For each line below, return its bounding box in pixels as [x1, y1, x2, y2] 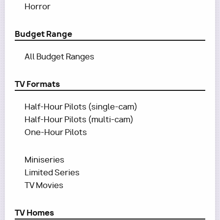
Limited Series [25, 167, 80, 178]
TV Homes [15, 207, 54, 218]
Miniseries [25, 155, 64, 165]
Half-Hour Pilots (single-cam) [25, 102, 137, 112]
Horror [25, 1, 51, 12]
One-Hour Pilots [25, 127, 87, 137]
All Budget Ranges [25, 52, 94, 62]
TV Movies [25, 180, 63, 191]
